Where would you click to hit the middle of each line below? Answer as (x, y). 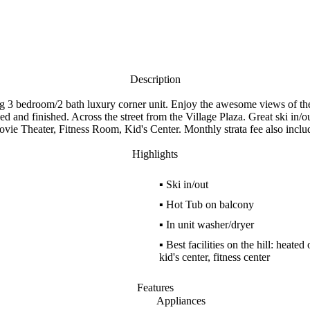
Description (155, 79)
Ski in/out (187, 184)
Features (155, 288)
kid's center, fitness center (214, 257)
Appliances (181, 301)
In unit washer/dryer (210, 225)
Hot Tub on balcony (210, 204)
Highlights (155, 154)
